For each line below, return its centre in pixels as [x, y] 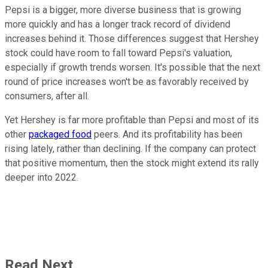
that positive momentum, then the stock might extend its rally [132, 163]
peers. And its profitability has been [167, 135]
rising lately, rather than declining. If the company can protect [130, 149]
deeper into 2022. [42, 178]
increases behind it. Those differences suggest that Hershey [132, 39]
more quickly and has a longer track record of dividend [118, 25]
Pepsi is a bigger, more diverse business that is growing [123, 10]
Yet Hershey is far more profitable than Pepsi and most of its [132, 120]
